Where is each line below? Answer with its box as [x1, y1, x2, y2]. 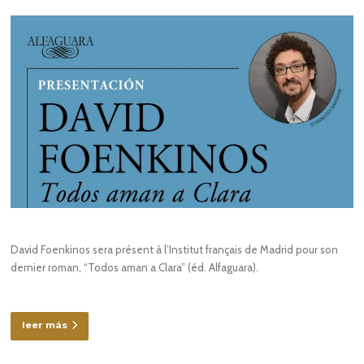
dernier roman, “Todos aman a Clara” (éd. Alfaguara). [11, 260, 259, 274]
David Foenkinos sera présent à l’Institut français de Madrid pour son [11, 242, 339, 256]
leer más [22, 319, 68, 331]
